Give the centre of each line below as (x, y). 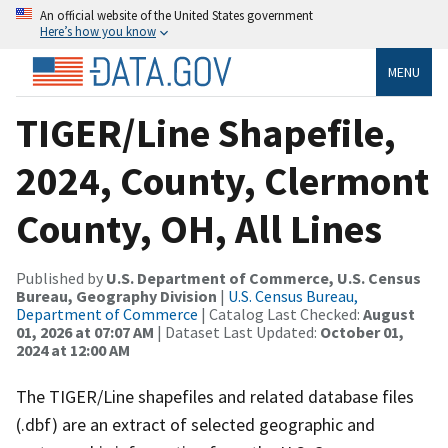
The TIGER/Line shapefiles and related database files (215, 396)
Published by (61, 277)
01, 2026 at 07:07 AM (85, 331)
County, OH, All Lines (199, 228)
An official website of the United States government (176, 15)
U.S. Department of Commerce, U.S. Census (263, 277)
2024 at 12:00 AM (73, 349)
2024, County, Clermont (222, 180)
